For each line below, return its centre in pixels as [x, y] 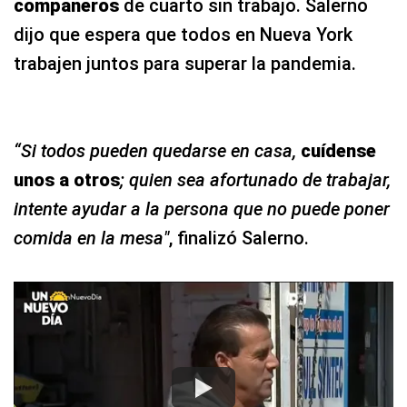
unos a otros [67, 179]
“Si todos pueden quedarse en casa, [157, 150]
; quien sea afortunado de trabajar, [255, 179]
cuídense [338, 150]
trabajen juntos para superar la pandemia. [185, 63]
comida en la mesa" [91, 238]
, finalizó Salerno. [239, 238]
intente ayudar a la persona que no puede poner [202, 208]
